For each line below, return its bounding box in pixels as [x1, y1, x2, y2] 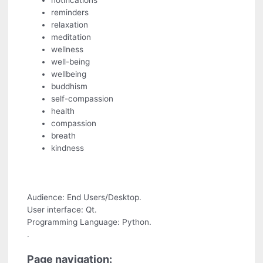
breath [51, 131, 76, 141]
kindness [51, 143, 85, 153]
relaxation [51, 20, 89, 30]
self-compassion [51, 94, 114, 104]
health [51, 106, 75, 116]
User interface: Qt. [27, 204, 97, 214]
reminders [51, 8, 89, 18]
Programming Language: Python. [27, 217, 152, 227]
